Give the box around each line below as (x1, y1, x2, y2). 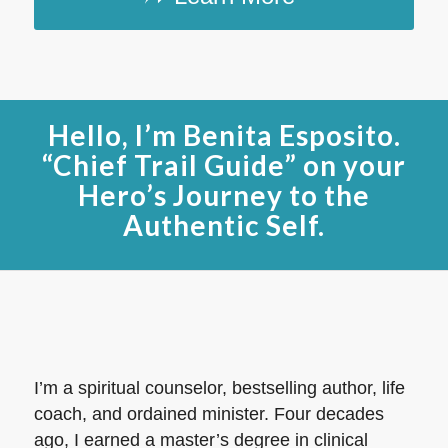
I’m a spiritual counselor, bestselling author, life (33, 378, 405, 399)
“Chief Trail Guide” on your (42, 147, 406, 182)
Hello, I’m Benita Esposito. (47, 117, 401, 152)
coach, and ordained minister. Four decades (33, 404, 384, 425)
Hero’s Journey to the (78, 177, 370, 212)
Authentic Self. (123, 207, 325, 242)
